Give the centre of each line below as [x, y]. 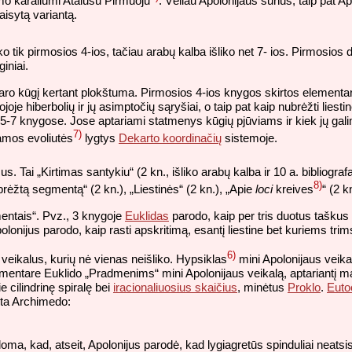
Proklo [304, 288]
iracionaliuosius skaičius [175, 288]
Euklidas [147, 215]
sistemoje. [249, 137]
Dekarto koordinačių [170, 137]
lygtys [100, 137]
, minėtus [262, 288]
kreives [293, 189]
